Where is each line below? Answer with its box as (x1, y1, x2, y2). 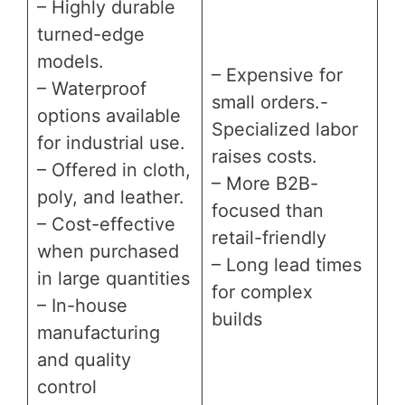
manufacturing (37, 321, 160, 344)
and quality (37, 348, 131, 371)
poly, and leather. (37, 185, 184, 208)
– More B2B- (212, 172, 318, 194)
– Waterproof (37, 77, 146, 99)
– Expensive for (212, 63, 343, 86)
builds (212, 307, 262, 330)
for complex (212, 280, 313, 303)
